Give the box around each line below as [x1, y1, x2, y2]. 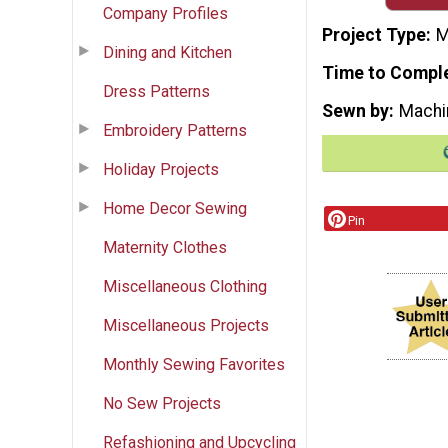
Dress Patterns [103, 81, 210, 101]
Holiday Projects [103, 159, 219, 179]
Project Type [322, 25, 426, 46]
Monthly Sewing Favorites [103, 354, 285, 374]
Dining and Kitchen [103, 42, 232, 62]
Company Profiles [103, 3, 228, 23]
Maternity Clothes [103, 237, 227, 257]
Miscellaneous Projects [103, 315, 269, 335]
